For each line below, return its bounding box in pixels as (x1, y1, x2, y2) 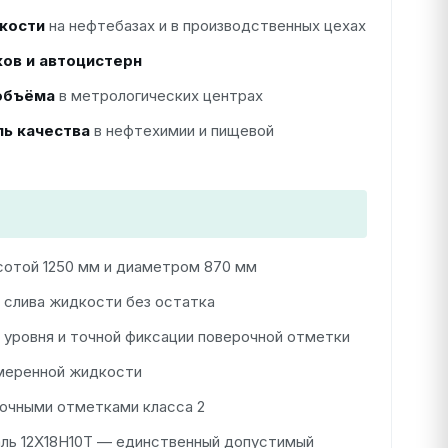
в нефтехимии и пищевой (89, 121, 274, 140)
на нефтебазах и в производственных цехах (44, 16, 366, 35)
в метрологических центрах (54, 86, 263, 105)
